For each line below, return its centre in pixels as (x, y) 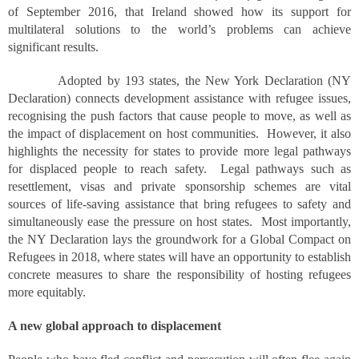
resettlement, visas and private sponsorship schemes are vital (179, 186)
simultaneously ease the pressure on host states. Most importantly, (179, 222)
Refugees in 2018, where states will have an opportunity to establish (179, 257)
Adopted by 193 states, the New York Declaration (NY (179, 81)
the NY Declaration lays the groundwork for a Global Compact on (179, 239)
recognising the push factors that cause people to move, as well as (179, 116)
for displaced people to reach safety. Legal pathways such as (179, 169)
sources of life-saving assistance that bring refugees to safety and (179, 204)
